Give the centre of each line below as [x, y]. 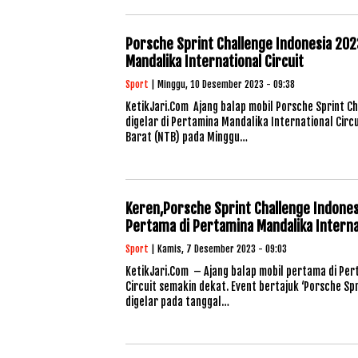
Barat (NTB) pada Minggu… [187, 137]
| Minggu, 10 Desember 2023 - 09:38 [222, 84]
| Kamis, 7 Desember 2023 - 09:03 [218, 249]
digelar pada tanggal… [177, 302]
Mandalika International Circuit [215, 62]
